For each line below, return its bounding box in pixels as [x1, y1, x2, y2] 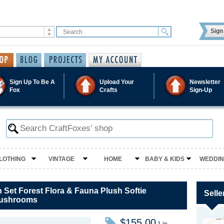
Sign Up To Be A [9, 78, 55, 85]
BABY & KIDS [144, 155, 184, 162]
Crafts [99, 86, 117, 93]
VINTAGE [48, 155, 74, 162]
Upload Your [99, 78, 134, 85]
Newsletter [189, 78, 220, 85]
